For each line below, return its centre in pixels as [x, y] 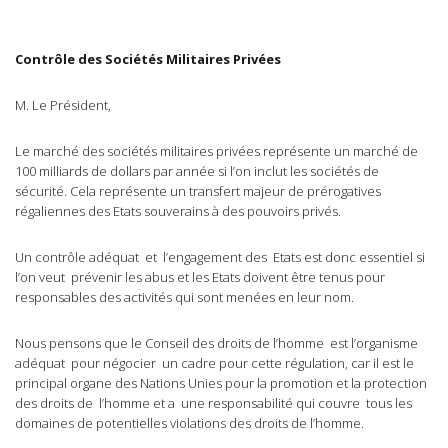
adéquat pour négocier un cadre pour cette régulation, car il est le [214, 363]
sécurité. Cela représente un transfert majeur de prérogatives [198, 191]
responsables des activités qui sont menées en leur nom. [184, 297]
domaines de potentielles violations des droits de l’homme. [189, 423]
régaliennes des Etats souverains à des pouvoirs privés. [178, 211]
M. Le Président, [63, 105]
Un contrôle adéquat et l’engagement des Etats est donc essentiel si [220, 257]
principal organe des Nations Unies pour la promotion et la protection [221, 383]
